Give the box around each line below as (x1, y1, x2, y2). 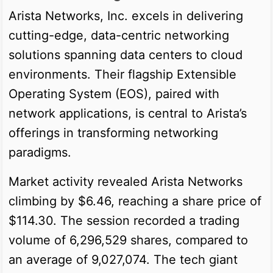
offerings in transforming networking (9, 125, 218, 140)
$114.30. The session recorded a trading (9, 213, 239, 228)
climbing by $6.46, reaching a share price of (9, 193, 261, 208)
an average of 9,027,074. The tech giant (9, 252, 238, 267)
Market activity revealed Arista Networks (9, 174, 243, 189)
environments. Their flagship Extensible (9, 66, 236, 82)
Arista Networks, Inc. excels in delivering (9, 8, 243, 23)
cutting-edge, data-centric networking (9, 27, 229, 43)
